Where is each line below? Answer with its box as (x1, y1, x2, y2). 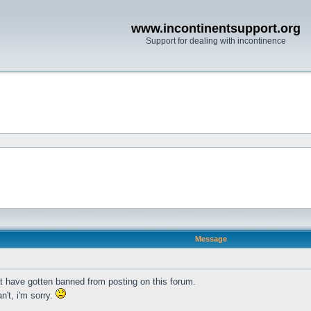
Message (194, 235, 227, 243)
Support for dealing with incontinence (146, 36, 286, 46)
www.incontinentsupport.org (131, 22, 301, 35)
